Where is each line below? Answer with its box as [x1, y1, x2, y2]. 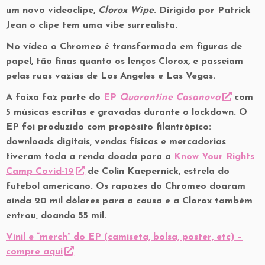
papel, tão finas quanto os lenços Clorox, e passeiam [6, 56, 243, 66]
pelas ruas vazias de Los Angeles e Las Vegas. [6, 71, 215, 81]
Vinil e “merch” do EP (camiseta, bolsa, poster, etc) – [6, 232, 243, 242]
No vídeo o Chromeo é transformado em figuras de [6, 41, 242, 51]
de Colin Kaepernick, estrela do [84, 166, 230, 176]
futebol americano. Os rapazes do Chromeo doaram [6, 181, 245, 191]
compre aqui [6, 247, 63, 257]
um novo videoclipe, [6, 5, 98, 15]
